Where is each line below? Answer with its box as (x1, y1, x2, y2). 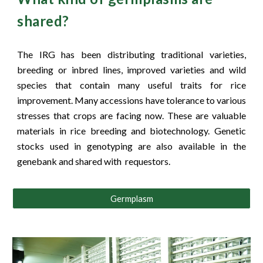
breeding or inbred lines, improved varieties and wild (17, 64, 246, 75)
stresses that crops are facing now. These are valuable (17, 110, 246, 121)
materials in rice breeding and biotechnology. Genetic (17, 125, 246, 136)
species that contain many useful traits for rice (17, 79, 246, 90)
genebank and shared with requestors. (17, 156, 173, 167)
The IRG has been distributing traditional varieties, (17, 49, 246, 60)
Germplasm (110, 193, 153, 204)
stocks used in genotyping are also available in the (17, 140, 246, 151)
